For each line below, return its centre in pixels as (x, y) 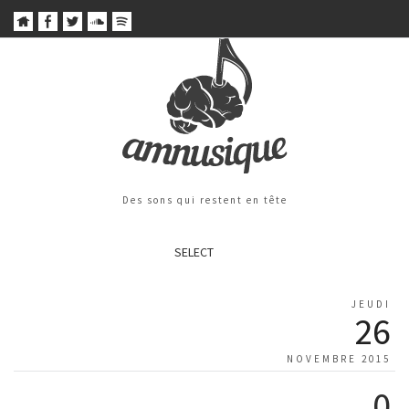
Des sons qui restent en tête (204, 200)
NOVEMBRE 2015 (339, 359)
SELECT (194, 252)
